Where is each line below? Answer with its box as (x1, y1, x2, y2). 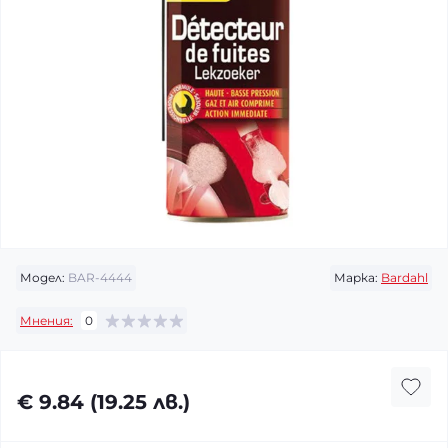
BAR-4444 (65, 270, 132, 285)
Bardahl (381, 270, 428, 285)
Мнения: (20, 312, 73, 328)
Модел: (20, 270, 65, 285)
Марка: (334, 270, 378, 285)
